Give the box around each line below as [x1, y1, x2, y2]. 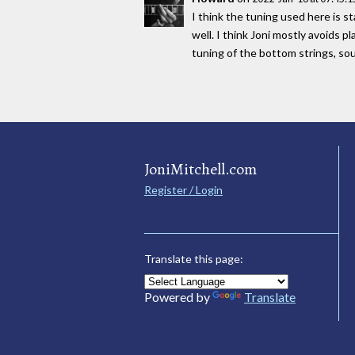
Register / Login [144, 182, 223, 197]
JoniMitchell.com [144, 158, 257, 180]
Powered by [144, 288, 212, 304]
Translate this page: [144, 251, 243, 265]
